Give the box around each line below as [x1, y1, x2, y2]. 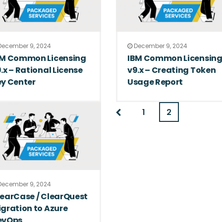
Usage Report [127, 76, 183, 88]
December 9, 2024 [132, 41, 187, 50]
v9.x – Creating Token [127, 64, 216, 76]
